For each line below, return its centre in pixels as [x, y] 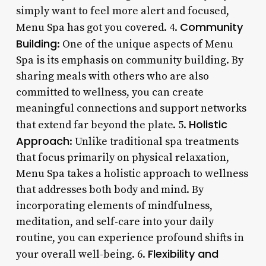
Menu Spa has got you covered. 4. [98, 27]
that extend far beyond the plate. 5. [102, 125]
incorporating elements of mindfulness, [114, 205]
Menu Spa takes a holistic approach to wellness [132, 173]
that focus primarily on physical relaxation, [122, 157]
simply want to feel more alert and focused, [122, 11]
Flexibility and [183, 254]
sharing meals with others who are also [112, 76]
